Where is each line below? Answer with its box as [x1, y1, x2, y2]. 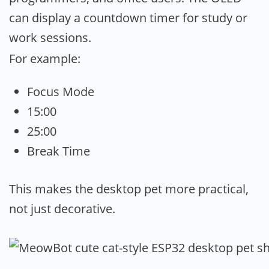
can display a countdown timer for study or [9, 10, 247, 26]
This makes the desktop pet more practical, [9, 180, 249, 197]
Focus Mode [27, 83, 94, 100]
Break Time [27, 142, 90, 159]
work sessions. [9, 29, 91, 46]
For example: [9, 50, 80, 67]
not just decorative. [9, 200, 115, 217]
